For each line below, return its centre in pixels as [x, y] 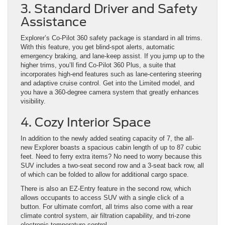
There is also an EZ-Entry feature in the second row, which [106, 189]
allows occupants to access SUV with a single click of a [102, 198]
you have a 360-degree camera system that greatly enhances [110, 92]
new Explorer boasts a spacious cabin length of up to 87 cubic [111, 148]
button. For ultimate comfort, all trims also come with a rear [107, 207]
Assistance [53, 22]
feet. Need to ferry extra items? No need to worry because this [111, 157]
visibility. [33, 101]
